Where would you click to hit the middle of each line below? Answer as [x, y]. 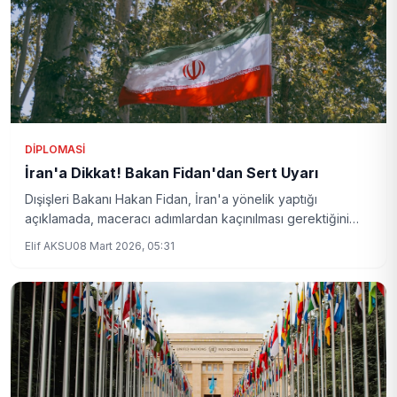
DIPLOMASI [55, 149]
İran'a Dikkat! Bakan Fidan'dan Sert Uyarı [171, 173]
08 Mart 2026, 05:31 [124, 246]
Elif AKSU [49, 246]
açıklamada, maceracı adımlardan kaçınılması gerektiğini [187, 218]
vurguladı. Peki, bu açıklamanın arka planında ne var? [179, 238]
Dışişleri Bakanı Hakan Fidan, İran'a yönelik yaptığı [171, 199]
